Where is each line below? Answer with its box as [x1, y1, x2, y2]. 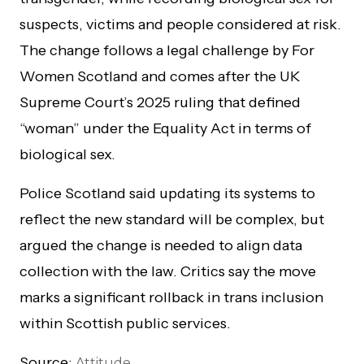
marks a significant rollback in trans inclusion [19, 288, 323, 306]
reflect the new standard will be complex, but [19, 210, 324, 228]
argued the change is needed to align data [19, 236, 302, 254]
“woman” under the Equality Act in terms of [19, 119, 311, 137]
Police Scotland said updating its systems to [19, 184, 315, 202]
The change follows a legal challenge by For [19, 41, 314, 59]
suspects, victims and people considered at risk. [19, 15, 341, 33]
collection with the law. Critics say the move [19, 262, 316, 280]
